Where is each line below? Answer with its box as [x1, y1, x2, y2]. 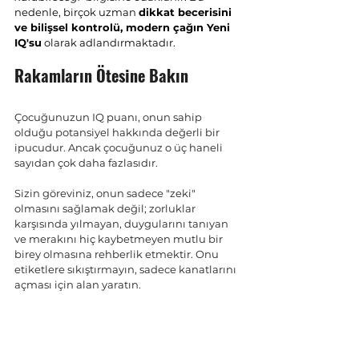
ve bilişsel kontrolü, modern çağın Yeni [14, 21, 233, 34]
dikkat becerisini [139, 6, 235, 18]
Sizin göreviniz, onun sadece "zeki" [14, 187, 198, 200]
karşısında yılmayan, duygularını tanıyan [14, 217, 231, 230]
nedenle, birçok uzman [14, 6, 139, 18]
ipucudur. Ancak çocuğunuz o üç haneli [14, 141, 225, 154]
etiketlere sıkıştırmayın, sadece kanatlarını [14, 263, 239, 276]
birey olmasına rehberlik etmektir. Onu [14, 248, 221, 260]
